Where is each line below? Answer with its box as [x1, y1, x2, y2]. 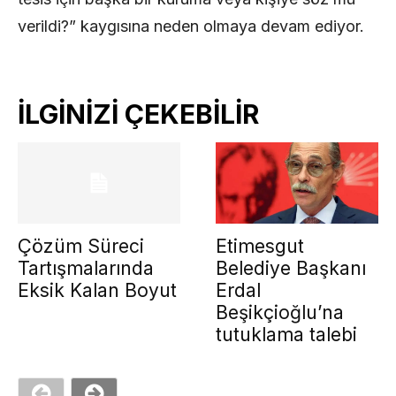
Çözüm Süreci [18, 234, 144, 257]
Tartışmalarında [18, 256, 154, 279]
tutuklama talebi [216, 323, 357, 346]
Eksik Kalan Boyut [18, 278, 177, 301]
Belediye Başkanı [216, 256, 366, 279]
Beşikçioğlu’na [216, 301, 344, 324]
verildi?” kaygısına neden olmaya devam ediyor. [18, 16, 364, 35]
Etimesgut [216, 234, 304, 257]
